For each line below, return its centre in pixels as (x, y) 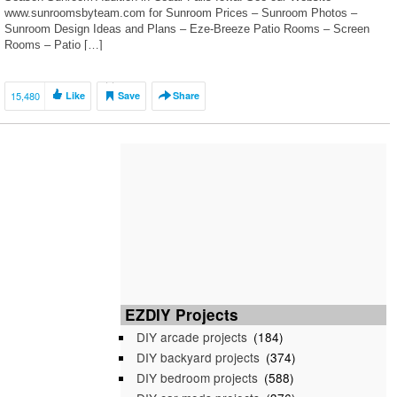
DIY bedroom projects (197, 378)
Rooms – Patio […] (54, 45)
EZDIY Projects (182, 315)
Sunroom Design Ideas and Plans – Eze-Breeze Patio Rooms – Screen (187, 29)
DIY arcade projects (192, 337)
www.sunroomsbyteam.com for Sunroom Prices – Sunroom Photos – (181, 13)
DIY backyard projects (198, 357)
